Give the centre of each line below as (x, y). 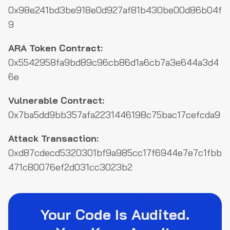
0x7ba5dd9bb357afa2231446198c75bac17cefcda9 (114, 115)
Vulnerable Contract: (56, 100)
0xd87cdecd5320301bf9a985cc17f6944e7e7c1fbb (115, 153)
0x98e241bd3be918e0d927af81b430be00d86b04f (115, 10)
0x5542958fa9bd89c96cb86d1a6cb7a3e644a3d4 (113, 62)
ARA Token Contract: (55, 48)
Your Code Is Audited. (115, 214)
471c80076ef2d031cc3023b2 (70, 167)
